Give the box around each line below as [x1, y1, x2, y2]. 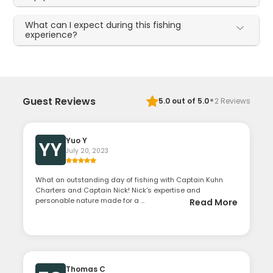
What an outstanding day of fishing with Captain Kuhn [35, 175, 224, 185]
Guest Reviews [23, 94, 96, 108]
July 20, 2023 [66, 146, 109, 155]
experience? [25, 29, 78, 41]
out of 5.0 [169, 96, 209, 106]
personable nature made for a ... [35, 196, 145, 205]
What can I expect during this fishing [25, 19, 182, 31]
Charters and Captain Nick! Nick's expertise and [35, 185, 201, 195]
